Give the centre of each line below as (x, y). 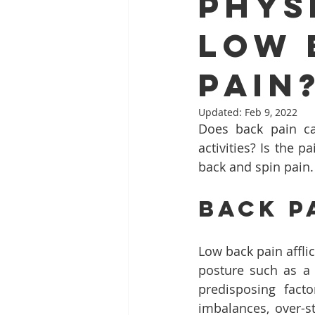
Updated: (221, 112)
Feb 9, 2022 (271, 112)
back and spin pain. (256, 167)
